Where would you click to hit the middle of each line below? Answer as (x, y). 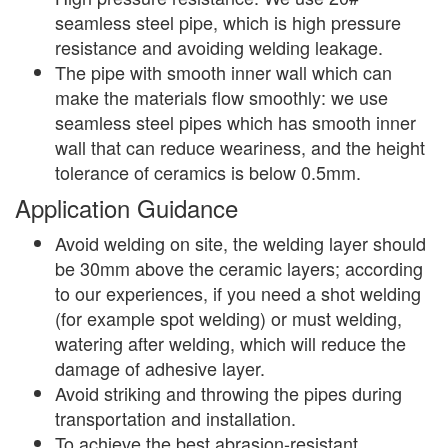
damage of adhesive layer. (160, 367)
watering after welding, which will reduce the (230, 342)
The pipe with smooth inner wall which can (223, 71)
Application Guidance (126, 207)
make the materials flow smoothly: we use (221, 96)
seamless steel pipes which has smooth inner (235, 121)
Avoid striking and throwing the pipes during (228, 392)
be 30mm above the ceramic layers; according (239, 267)
